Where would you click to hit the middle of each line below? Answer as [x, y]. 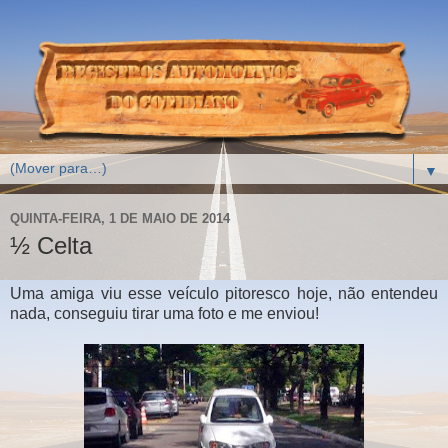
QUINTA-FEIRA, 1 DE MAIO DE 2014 [120, 218]
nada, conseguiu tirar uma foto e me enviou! [164, 313]
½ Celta [51, 246]
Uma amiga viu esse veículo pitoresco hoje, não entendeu [224, 293]
